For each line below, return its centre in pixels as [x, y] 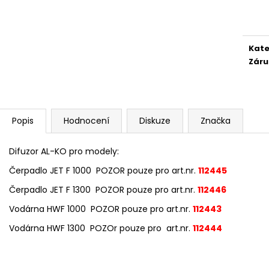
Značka [216, 120]
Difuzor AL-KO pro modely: [64, 151]
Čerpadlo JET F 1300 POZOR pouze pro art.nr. [102, 189]
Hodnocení [86, 120]
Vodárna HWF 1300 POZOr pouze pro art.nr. [101, 228]
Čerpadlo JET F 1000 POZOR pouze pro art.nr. [104, 170]
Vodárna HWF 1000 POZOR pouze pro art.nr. [101, 209]
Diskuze [155, 120]
